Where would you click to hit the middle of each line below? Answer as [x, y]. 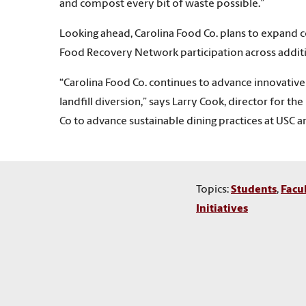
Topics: [213, 190]
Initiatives [222, 209]
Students [254, 190]
